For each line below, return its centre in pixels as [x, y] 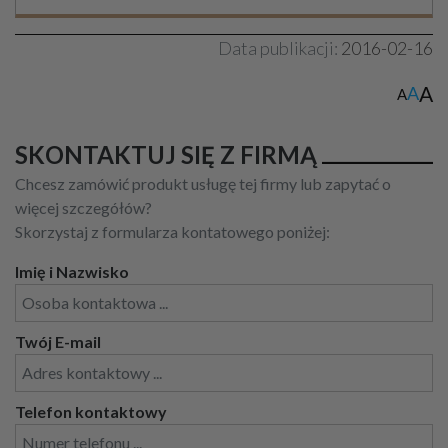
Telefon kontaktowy [91, 412]
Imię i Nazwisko [72, 272]
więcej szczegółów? [83, 208]
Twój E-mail [58, 342]
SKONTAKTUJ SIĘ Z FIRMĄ [166, 155]
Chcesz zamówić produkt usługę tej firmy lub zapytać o [203, 184]
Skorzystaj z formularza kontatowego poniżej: [172, 232]
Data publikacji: [278, 48]
